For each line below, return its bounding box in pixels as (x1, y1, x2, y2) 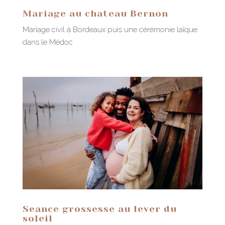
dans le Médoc (22, 38, 73, 47)
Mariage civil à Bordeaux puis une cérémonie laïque (22, 25, 197, 35)
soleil (22, 213, 53, 224)
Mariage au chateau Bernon (22, 9, 168, 19)
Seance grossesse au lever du (22, 204, 177, 214)
